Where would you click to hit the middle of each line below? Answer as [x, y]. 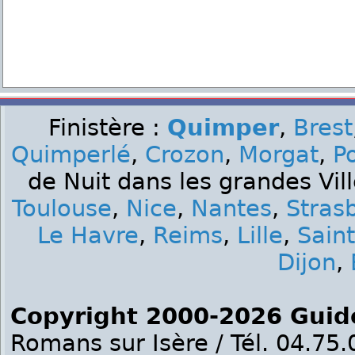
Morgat [279, 155]
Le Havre [88, 236]
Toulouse [62, 209]
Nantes [231, 209]
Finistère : [107, 128]
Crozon [185, 155]
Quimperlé [71, 155]
